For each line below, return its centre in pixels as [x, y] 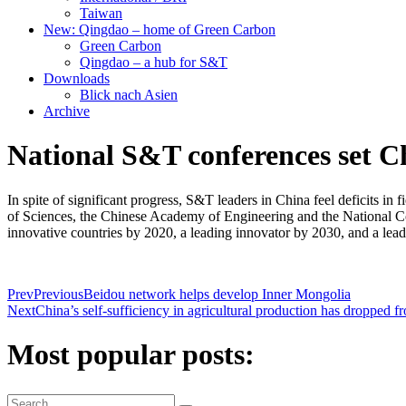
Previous [58, 294]
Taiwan [101, 13]
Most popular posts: [131, 355]
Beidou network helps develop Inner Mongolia [217, 294]
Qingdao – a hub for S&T [154, 62]
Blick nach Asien [129, 95]
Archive [67, 111]
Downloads [77, 78]
